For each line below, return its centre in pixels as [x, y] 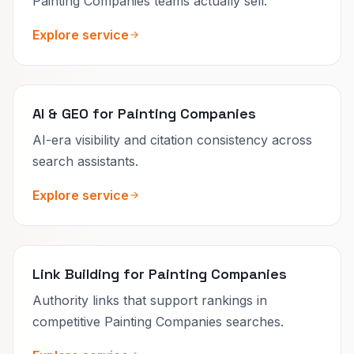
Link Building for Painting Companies [160, 273]
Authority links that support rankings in [150, 300]
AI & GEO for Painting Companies [144, 113]
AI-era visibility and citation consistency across [172, 139]
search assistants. [85, 161]
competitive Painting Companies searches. [158, 321]
